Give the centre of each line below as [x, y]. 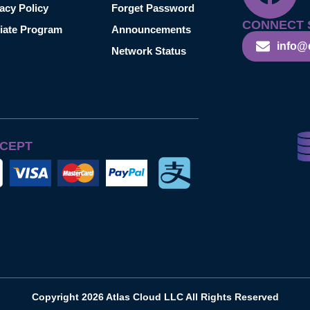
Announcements [151, 29]
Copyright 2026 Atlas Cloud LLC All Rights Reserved [155, 297]
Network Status [148, 51]
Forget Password [153, 8]
